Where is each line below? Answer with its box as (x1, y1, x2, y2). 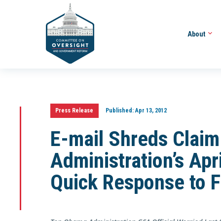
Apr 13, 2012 (133, 107, 167, 114)
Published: (105, 107, 134, 114)
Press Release (55, 107, 94, 114)
